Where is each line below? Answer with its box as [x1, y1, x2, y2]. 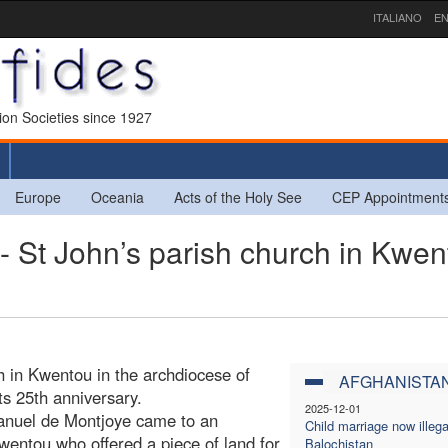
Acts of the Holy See [174, 186, 302, 207]
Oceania [91, 186, 144, 207]
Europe [15, 186, 61, 207]
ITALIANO [373, 9, 422, 25]
